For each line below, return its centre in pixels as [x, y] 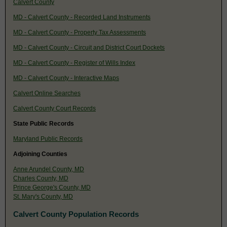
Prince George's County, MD [52, 187]
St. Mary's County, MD [43, 196]
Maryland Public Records [48, 139]
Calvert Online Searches [47, 93]
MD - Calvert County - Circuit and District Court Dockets [89, 47]
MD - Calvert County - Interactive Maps [66, 78]
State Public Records [44, 123]
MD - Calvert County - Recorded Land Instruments [82, 17]
